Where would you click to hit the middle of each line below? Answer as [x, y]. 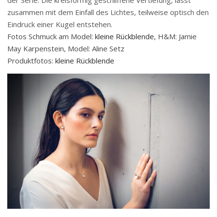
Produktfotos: [31, 60]
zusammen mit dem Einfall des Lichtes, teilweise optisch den [108, 12]
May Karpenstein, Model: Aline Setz [67, 48]
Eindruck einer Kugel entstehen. [61, 24]
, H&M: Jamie [175, 36]
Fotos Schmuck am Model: [51, 36]
